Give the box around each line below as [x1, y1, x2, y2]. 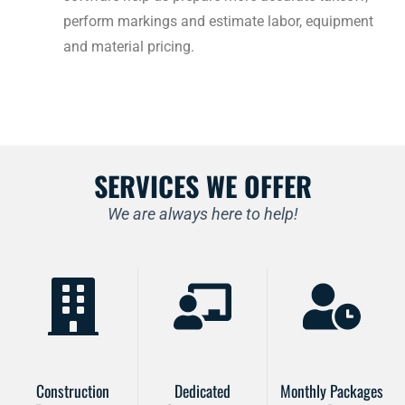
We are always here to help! [107, 204, 298, 224]
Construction [36, 379, 110, 403]
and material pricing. [63, 38, 198, 56]
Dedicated [174, 379, 231, 403]
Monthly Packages [279, 379, 383, 403]
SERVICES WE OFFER [93, 165, 312, 207]
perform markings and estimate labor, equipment [63, 13, 373, 31]
